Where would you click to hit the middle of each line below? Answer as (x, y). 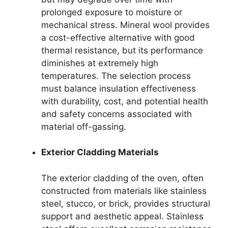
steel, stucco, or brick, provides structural (126, 203)
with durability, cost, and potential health (125, 101)
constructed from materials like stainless (124, 191)
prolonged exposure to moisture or (112, 12)
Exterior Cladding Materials (100, 152)
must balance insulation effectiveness (119, 88)
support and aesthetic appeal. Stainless (122, 216)
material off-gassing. (84, 126)
